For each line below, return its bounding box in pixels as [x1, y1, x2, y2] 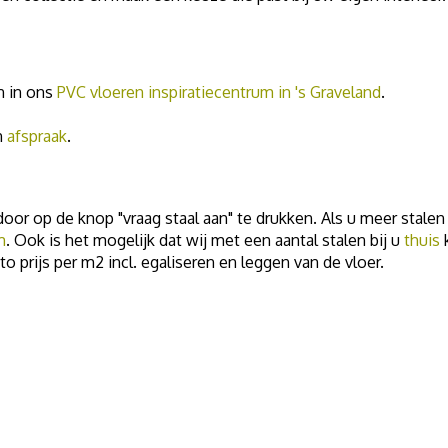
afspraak [7, 126, 67, 146]
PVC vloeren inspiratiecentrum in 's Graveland [57, 82, 381, 102]
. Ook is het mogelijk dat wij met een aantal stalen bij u [6, 230, 404, 250]
